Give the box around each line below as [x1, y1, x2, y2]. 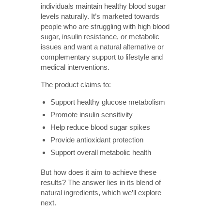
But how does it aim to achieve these [41, 168, 156, 176]
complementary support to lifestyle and [41, 52, 163, 61]
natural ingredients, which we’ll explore [41, 188, 161, 197]
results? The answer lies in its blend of [41, 178, 161, 186]
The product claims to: [41, 80, 111, 89]
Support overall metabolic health [50, 148, 151, 156]
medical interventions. [41, 62, 109, 71]
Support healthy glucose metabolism [50, 97, 165, 106]
